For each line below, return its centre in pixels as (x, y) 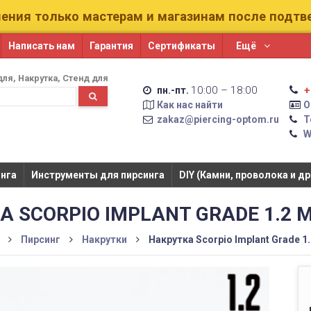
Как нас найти (190, 105)
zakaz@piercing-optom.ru (218, 119)
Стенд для (86, 78)
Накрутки (104, 239)
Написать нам (42, 46)
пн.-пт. (173, 90)
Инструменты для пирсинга (98, 175)
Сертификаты (182, 46)
